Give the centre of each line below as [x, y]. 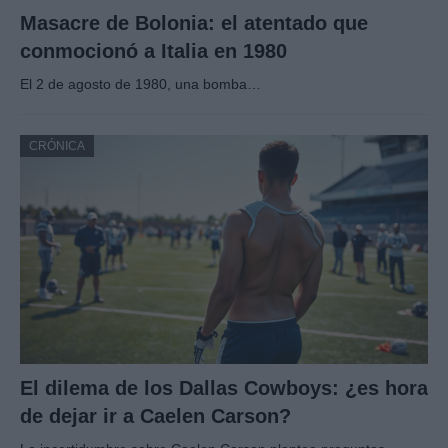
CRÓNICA [57, 145]
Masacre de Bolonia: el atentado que [194, 22]
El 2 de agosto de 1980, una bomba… [140, 83]
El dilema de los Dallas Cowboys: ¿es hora [224, 388]
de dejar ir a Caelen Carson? [155, 416]
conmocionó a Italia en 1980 [153, 50]
